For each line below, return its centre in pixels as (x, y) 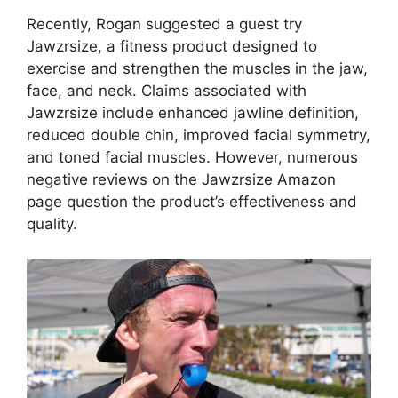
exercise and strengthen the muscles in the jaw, (197, 69)
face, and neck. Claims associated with (167, 91)
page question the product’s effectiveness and (192, 202)
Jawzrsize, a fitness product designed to (172, 47)
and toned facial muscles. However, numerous (192, 158)
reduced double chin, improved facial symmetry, (199, 135)
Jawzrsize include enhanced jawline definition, (193, 113)
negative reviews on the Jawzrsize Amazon (181, 180)
